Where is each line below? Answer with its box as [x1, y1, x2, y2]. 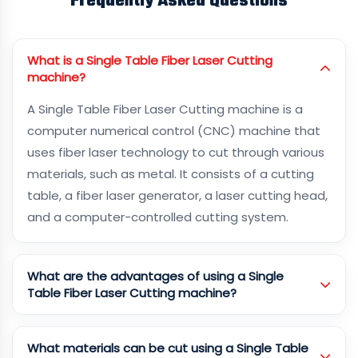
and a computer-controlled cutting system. [27, 209, 288, 225]
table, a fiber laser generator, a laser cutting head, [27, 187, 328, 204]
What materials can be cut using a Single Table [27, 340, 308, 356]
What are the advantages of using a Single [27, 268, 284, 284]
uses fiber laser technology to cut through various [27, 144, 324, 161]
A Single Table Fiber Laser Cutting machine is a [27, 101, 303, 117]
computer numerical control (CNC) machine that [27, 122, 320, 139]
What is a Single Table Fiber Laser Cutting [27, 52, 272, 69]
